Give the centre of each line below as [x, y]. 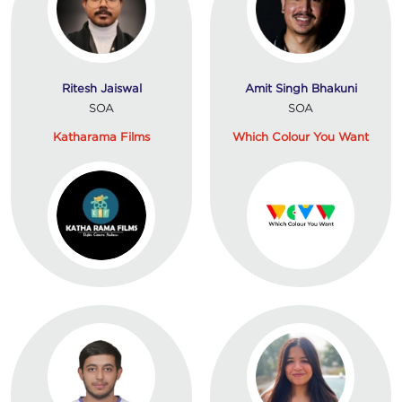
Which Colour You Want [301, 136]
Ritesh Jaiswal [101, 87]
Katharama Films [101, 136]
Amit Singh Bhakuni [301, 87]
